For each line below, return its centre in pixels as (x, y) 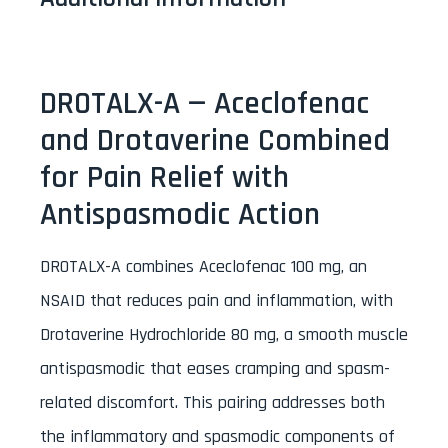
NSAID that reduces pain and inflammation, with (216, 301)
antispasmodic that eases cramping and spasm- (215, 369)
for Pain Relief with (164, 178)
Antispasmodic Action (180, 215)
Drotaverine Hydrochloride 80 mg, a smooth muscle (224, 335)
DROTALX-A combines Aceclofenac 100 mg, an (203, 267)
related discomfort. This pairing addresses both (212, 403)
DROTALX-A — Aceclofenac (204, 104)
